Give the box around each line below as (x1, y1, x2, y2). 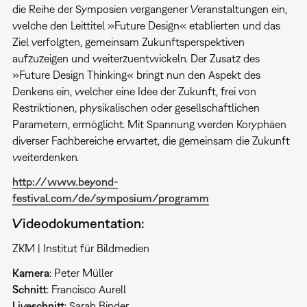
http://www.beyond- (12, 175, 118, 188)
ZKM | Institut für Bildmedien (12, 242, 149, 255)
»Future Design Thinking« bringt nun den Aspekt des (12, 69, 260, 82)
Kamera (12, 267, 49, 280)
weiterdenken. (12, 151, 79, 164)
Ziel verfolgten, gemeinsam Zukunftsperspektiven (12, 36, 245, 49)
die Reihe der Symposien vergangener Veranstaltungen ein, (12, 3, 287, 16)
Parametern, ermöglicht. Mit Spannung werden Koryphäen (12, 118, 286, 131)
